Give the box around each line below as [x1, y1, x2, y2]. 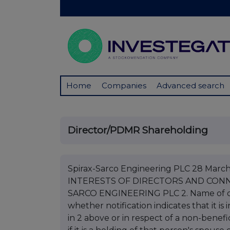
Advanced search [157, 81, 224, 91]
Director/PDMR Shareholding [68, 124, 208, 137]
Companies [102, 81, 146, 91]
